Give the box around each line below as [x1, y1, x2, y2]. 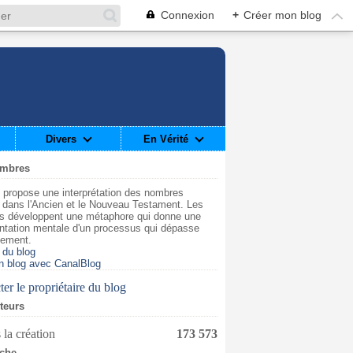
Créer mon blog [243, 9, 321, 21]
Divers [45, 132, 76, 145]
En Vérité [143, 132, 189, 145]
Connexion [161, 9, 214, 21]
